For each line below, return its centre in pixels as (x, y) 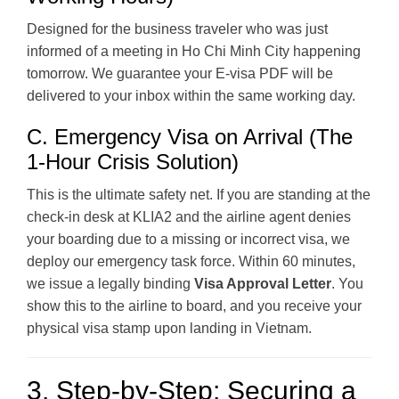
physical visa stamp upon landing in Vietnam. (169, 328)
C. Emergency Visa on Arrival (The (190, 136)
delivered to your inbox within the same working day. (191, 95)
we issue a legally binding (110, 283)
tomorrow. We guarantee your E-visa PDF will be (180, 73)
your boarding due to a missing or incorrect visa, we (188, 239)
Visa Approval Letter (263, 283)
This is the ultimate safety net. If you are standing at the (199, 194)
